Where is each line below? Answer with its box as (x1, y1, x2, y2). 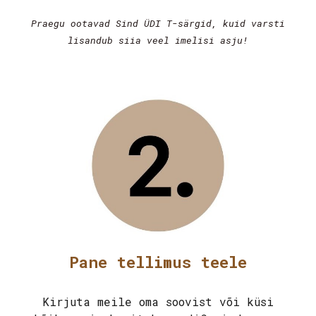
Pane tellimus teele (69, 251, 247, 273)
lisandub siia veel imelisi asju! (68, 34, 248, 47)
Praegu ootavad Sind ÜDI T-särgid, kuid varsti (31, 17, 285, 30)
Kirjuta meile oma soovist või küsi (42, 294, 274, 310)
